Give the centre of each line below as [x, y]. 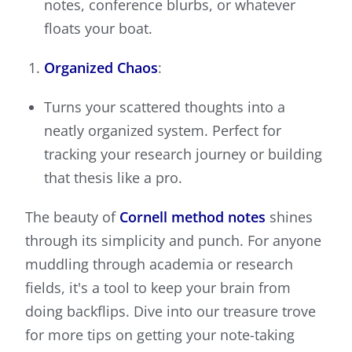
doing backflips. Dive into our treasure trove [170, 312]
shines [289, 217]
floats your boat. [98, 29]
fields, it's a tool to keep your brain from [158, 288]
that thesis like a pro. [113, 178]
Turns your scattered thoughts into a [165, 107]
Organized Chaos [101, 68]
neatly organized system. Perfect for [163, 131]
